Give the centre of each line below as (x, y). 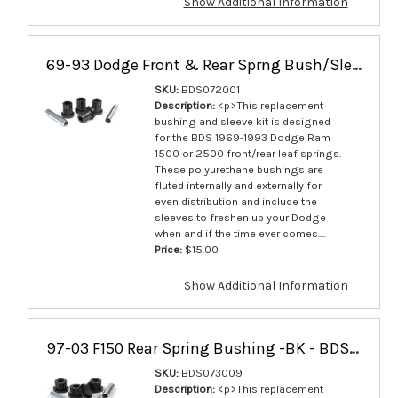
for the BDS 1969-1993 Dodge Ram (242, 137)
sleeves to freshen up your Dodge (240, 217)
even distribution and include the (235, 201)
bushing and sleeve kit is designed (242, 121)
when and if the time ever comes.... (239, 233)
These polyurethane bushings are (239, 169)
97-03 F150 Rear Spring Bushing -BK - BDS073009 (354, 348)
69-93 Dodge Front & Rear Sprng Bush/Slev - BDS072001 (356, 64)
